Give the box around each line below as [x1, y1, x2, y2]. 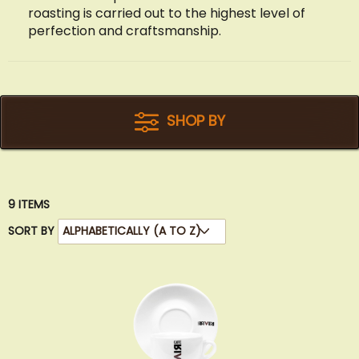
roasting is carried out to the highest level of [28, 4, 305, 22]
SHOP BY [166, 111, 225, 131]
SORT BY [8, 223, 54, 239]
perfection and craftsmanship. [28, 22, 221, 40]
